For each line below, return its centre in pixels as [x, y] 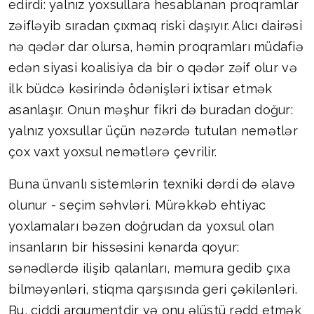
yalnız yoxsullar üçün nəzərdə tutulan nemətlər [153, 131]
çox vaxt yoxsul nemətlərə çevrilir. [113, 152]
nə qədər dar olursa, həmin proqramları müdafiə [156, 47]
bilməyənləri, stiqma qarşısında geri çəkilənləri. [153, 289]
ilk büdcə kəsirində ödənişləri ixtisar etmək [141, 89]
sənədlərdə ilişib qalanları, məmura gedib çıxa [149, 268]
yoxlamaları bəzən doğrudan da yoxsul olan [142, 226]
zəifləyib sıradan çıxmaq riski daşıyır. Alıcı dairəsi [155, 26]
